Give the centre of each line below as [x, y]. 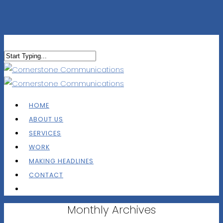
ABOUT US [46, 119]
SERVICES [45, 133]
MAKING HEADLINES [61, 161]
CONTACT [46, 175]
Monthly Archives [111, 210]
